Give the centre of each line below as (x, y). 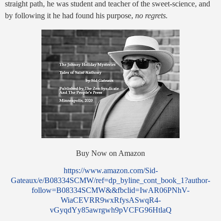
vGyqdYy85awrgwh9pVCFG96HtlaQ (110, 210)
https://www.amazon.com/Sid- (110, 171)
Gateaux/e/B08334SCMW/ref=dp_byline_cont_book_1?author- (110, 181)
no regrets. (151, 16)
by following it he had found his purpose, (70, 16)
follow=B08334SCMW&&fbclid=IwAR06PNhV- (110, 190)
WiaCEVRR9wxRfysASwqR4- (110, 200)
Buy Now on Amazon (110, 153)
